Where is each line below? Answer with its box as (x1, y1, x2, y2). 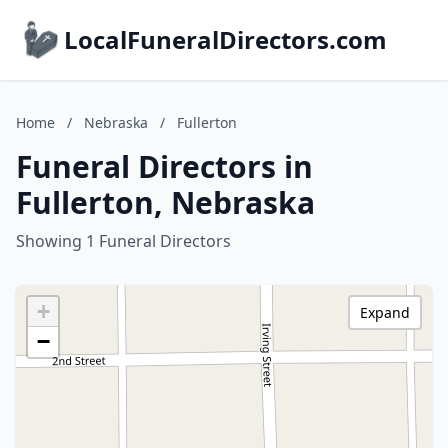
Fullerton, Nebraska (16, 182, 315, 223)
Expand (360, 303, 410, 322)
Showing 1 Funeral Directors (16, 230, 231, 252)
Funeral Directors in (16, 146, 313, 187)
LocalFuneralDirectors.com (64, 23, 387, 56)
